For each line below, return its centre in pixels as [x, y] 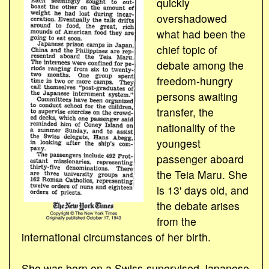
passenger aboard [200, 159]
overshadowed [192, 18]
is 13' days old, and [202, 190]
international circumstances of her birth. [116, 237]
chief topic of [187, 49]
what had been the [201, 34]
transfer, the [185, 112]
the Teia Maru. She [202, 174]
